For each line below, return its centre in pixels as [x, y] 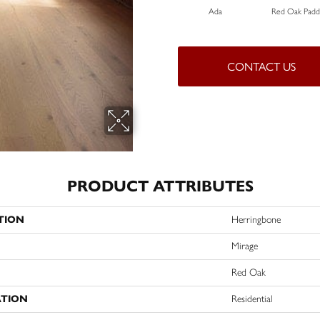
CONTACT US [262, 66]
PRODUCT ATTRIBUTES [160, 186]
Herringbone [256, 220]
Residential [252, 299]
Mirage [245, 246]
